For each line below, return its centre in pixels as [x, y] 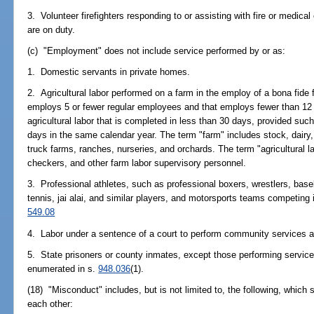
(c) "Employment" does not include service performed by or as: [157, 50]
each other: [50, 304]
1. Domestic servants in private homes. [109, 72]
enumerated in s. [63, 268]
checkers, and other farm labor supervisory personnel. [137, 163]
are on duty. [52, 29]
